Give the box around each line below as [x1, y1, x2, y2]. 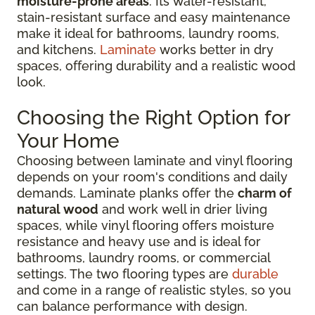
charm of [238, 186, 292, 200]
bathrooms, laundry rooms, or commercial [17, 250, 270, 265]
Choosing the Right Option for [17, 106, 290, 129]
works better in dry [156, 42, 274, 57]
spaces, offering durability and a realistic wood [17, 58, 295, 73]
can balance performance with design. [17, 299, 247, 314]
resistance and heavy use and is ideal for [17, 234, 261, 249]
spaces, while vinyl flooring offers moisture [17, 218, 274, 233]
